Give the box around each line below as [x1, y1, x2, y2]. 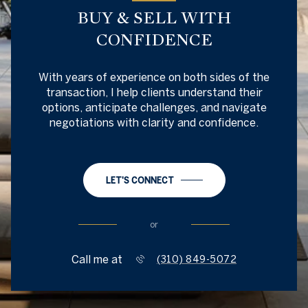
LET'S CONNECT [105, 175, 174, 185]
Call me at [71, 252, 122, 265]
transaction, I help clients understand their [45, 85, 263, 98]
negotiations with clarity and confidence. [49, 115, 258, 129]
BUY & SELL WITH [76, 8, 232, 29]
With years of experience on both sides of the [38, 70, 269, 83]
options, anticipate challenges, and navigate [41, 100, 267, 113]
